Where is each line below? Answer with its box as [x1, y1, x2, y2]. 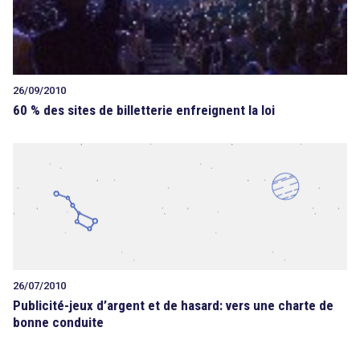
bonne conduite [13, 313, 104, 330]
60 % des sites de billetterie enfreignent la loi [13, 102, 275, 119]
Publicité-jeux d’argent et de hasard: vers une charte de [13, 297, 333, 313]
